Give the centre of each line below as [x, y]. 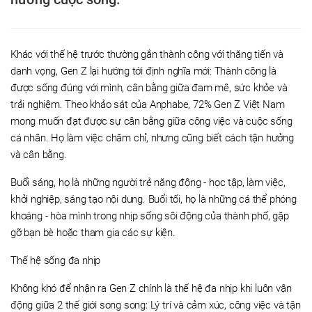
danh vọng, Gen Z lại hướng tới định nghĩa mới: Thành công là [143, 71]
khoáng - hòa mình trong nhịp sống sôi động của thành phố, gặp [150, 216]
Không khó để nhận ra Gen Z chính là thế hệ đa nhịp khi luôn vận [151, 288]
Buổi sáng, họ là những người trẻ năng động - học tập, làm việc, [148, 182]
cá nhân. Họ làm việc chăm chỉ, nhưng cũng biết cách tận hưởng [152, 138]
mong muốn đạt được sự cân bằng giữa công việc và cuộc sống [151, 121]
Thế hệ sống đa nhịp [56, 260]
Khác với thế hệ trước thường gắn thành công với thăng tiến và [147, 54]
